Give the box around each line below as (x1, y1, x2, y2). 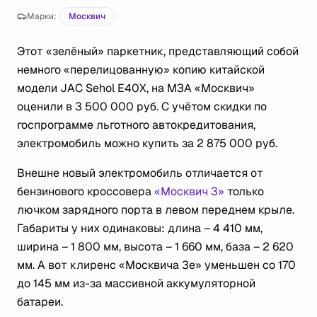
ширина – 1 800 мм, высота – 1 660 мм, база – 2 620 (17, 239, 294, 254)
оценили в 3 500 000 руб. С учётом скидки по (17, 99, 267, 114)
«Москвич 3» (154, 184, 224, 199)
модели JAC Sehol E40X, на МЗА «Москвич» (17, 81, 255, 96)
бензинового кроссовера (17, 184, 154, 199)
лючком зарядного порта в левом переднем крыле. (17, 202, 294, 217)
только (224, 184, 264, 199)
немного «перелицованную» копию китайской (17, 62, 265, 77)
